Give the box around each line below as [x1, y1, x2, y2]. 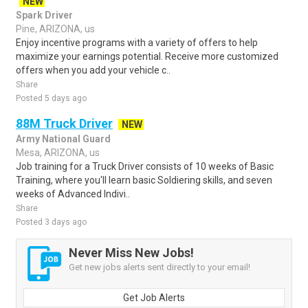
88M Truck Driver [16, 116, 113, 131]
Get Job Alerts [123, 292, 185, 303]
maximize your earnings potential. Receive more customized [16, 51, 278, 62]
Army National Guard [16, 133, 111, 144]
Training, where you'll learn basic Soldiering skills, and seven [16, 175, 272, 186]
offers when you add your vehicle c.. [16, 65, 170, 76]
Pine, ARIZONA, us [16, 23, 95, 34]
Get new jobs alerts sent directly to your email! [69, 262, 250, 272]
